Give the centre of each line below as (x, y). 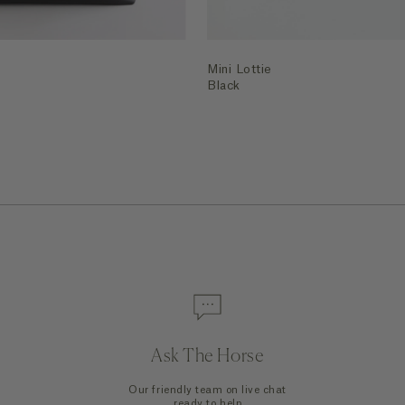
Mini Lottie (240, 69)
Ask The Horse (208, 357)
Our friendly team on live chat (208, 391)
